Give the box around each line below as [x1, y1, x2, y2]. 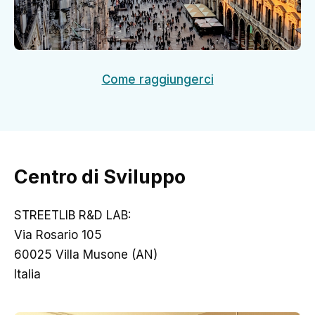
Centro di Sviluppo [14, 165, 186, 189]
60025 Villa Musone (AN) [14, 247, 157, 262]
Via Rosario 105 [14, 228, 102, 243]
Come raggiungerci [101, 72, 214, 87]
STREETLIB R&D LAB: [14, 208, 131, 223]
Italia [14, 267, 41, 282]
